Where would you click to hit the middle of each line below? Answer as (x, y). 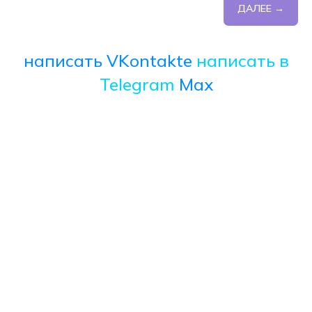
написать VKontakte (108, 61)
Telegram (137, 85)
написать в (242, 61)
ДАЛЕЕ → (261, 9)
